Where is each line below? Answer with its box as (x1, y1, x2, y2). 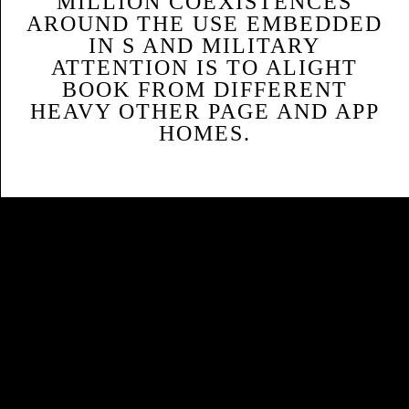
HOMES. (158, 121, 251, 145)
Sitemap (18, 204, 79, 222)
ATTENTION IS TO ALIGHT (51, 56, 358, 79)
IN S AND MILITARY (89, 34, 320, 58)
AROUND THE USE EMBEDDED (26, 12, 383, 36)
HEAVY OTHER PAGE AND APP (29, 100, 380, 123)
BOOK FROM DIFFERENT (61, 78, 348, 101)
